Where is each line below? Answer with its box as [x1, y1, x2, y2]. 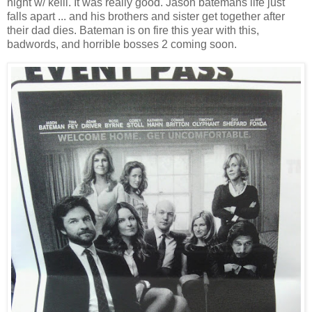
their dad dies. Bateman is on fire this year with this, [7, 24, 259, 37]
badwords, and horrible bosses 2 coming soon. [7, 38, 237, 51]
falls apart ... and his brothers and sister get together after [7, 10, 285, 23]
